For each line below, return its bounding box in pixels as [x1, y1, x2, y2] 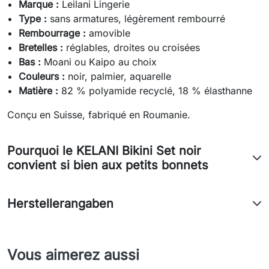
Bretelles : [19, 41, 64, 54]
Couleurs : [19, 70, 65, 83]
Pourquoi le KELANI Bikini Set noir [7, 144, 201, 159]
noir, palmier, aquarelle [65, 70, 172, 83]
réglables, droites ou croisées [63, 41, 201, 54]
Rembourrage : [19, 27, 86, 40]
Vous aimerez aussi [7, 246, 139, 264]
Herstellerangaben [7, 196, 113, 211]
